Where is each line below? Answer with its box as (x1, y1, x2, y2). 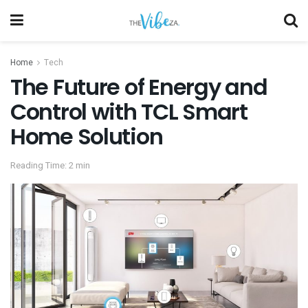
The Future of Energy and (10, 71, 267, 102)
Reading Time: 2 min (10, 158, 90, 172)
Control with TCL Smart (10, 96, 247, 127)
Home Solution (10, 121, 163, 152)
